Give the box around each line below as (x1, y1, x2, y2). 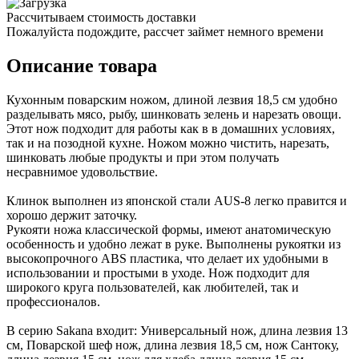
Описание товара (6, 54, 157, 76)
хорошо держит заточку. (6, 208, 137, 222)
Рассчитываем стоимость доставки (6, 10, 196, 24)
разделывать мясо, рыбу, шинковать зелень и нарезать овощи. (6, 107, 341, 121)
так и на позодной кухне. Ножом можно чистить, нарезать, (6, 135, 329, 150)
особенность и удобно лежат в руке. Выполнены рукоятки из (6, 236, 341, 251)
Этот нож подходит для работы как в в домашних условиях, (6, 121, 335, 135)
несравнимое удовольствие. (6, 164, 158, 179)
